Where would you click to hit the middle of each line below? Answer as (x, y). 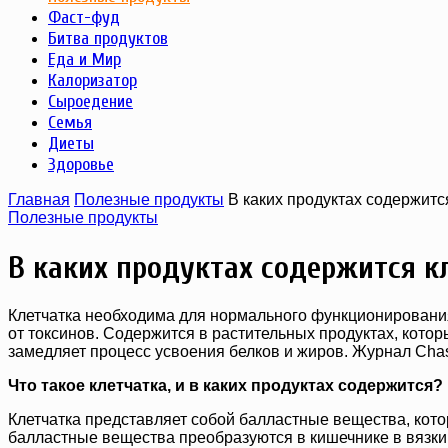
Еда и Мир (84, 60)
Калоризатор (92, 81)
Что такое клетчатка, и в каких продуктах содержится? (225, 386)
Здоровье (81, 165)
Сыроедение (90, 102)
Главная (39, 200)
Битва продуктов (108, 39)
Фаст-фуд (84, 18)
